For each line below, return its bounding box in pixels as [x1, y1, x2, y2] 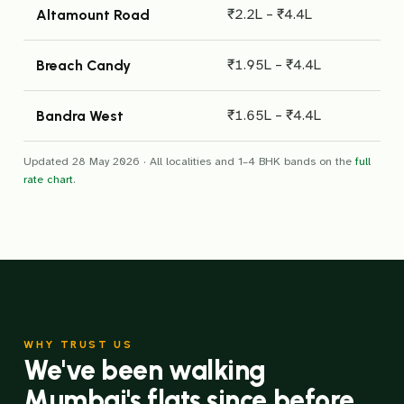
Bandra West [36, 107, 124, 124]
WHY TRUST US [23, 337, 133, 351]
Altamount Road [36, 6, 150, 23]
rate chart [23, 172, 73, 187]
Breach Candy [36, 57, 131, 74]
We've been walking [23, 353, 266, 387]
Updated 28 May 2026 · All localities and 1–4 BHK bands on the [23, 154, 355, 169]
